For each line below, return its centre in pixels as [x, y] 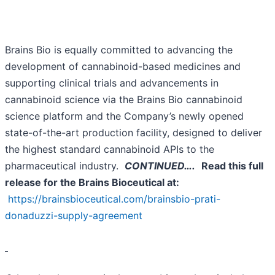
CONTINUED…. [160, 166]
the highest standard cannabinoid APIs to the [110, 149]
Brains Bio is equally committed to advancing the [119, 50]
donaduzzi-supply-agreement [74, 216]
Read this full [232, 166]
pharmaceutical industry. [65, 166]
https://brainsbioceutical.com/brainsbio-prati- [114, 199]
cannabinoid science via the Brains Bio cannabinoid [124, 100]
